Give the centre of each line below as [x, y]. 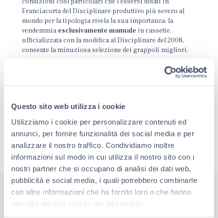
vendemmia [40, 31]
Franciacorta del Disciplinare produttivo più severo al [103, 11]
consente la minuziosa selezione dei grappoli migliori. [105, 50]
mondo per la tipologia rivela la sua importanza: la [98, 21]
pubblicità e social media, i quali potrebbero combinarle [104, 180]
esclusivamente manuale [97, 31]
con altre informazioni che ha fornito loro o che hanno [101, 192]
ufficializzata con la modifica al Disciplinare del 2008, [103, 40]
